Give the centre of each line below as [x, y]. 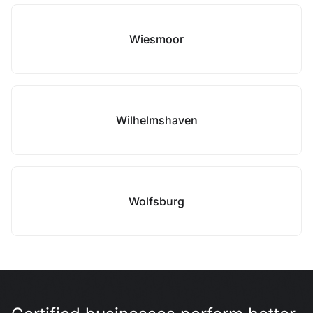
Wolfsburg [156, 201]
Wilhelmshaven [156, 120]
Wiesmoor [156, 39]
